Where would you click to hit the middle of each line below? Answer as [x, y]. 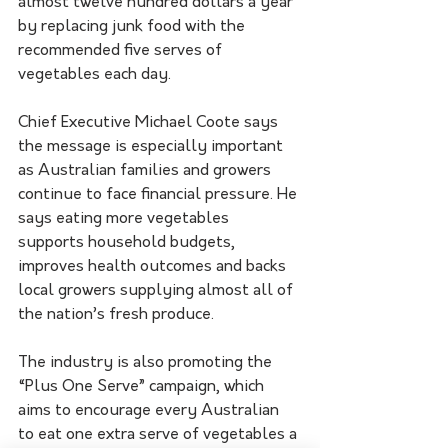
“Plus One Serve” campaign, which [143, 387]
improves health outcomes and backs [154, 267]
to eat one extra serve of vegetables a [159, 435]
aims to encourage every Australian [150, 411]
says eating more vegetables [125, 219]
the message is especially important [152, 147]
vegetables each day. [94, 75]
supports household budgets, [128, 243]
